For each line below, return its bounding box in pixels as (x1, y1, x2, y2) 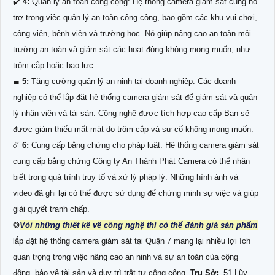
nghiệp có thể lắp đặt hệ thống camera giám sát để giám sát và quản (13, 92, 257, 102)
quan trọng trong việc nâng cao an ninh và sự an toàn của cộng (13, 252, 238, 261)
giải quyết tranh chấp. (13, 204, 90, 214)
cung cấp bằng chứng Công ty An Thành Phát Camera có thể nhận (13, 156, 250, 166)
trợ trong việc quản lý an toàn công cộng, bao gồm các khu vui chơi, (13, 12, 257, 22)
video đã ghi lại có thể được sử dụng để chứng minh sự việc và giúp (13, 188, 258, 198)
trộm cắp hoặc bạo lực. (13, 60, 96, 70)
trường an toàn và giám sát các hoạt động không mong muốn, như (13, 44, 250, 54)
